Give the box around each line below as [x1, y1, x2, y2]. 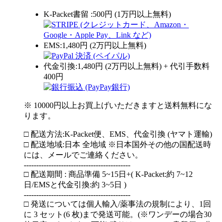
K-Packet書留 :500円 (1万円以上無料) [44, 10, 171, 19]
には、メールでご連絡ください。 [24, 151, 143, 160]
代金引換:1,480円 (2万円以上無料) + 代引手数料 [44, 62, 210, 71]
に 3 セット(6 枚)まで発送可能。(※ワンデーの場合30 [24, 210, 212, 219]
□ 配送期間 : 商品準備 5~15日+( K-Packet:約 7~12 [24, 170, 193, 179]
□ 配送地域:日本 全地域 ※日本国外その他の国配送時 [24, 140, 211, 149]
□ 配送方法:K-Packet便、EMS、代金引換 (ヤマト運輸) [24, 130, 212, 139]
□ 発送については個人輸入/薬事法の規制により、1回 [24, 200, 211, 209]
